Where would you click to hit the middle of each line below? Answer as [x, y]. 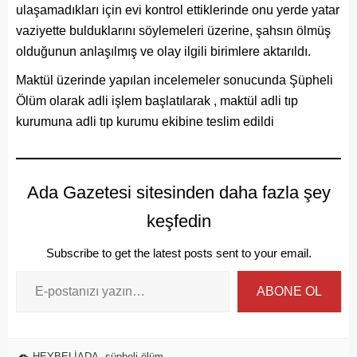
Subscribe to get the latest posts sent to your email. [178, 253]
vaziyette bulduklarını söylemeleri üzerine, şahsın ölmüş [173, 31]
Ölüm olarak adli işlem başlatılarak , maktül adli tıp [157, 101]
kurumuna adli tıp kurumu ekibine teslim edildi [145, 122]
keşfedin [178, 222]
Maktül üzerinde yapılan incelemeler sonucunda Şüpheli [175, 80]
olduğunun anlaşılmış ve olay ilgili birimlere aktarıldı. [163, 52]
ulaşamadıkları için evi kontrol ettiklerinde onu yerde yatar [178, 10]
